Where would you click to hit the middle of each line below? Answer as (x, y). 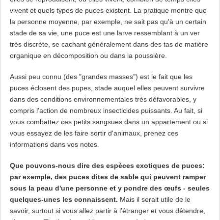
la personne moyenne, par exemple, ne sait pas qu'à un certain (108, 22)
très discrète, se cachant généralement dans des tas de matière (109, 44)
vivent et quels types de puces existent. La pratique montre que (108, 10)
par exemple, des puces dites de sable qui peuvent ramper (108, 177)
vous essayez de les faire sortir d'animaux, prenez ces (94, 133)
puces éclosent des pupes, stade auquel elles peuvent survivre (107, 88)
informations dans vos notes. (54, 144)
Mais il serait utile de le (154, 199)
